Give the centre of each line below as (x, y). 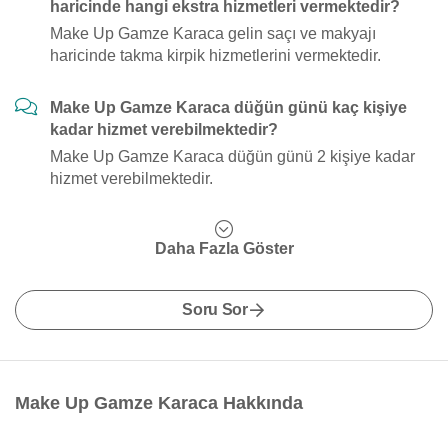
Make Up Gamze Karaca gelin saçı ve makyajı (213, 33)
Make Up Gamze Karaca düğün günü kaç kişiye (228, 107)
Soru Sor (215, 309)
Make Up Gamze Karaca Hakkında (159, 403)
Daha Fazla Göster (224, 248)
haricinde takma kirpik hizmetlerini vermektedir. (215, 55)
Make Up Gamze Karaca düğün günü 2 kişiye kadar (232, 156)
